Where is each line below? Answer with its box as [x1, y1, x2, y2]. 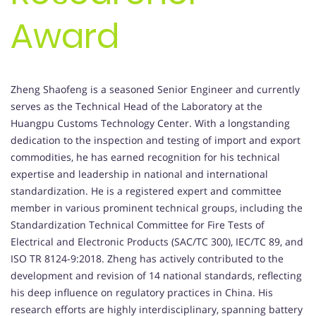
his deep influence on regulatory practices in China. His [11, 286, 273, 300]
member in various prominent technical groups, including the [11, 201, 303, 215]
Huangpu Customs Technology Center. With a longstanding [11, 116, 290, 130]
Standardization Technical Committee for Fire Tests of [11, 218, 265, 232]
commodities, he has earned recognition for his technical [11, 150, 280, 164]
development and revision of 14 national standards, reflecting [11, 269, 302, 283]
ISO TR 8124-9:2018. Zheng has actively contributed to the [11, 252, 284, 266]
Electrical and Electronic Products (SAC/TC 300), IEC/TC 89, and [11, 235, 303, 249]
